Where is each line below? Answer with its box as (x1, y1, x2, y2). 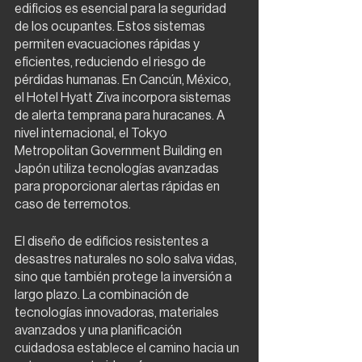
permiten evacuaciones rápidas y (15, 37, 202, 51)
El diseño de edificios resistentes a (15, 234, 211, 248)
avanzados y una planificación (15, 323, 184, 337)
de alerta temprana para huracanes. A (15, 108, 227, 122)
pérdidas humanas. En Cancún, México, (15, 73, 234, 86)
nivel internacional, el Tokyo (15, 126, 170, 140)
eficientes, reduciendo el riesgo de (15, 55, 208, 69)
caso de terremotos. (15, 197, 131, 211)
